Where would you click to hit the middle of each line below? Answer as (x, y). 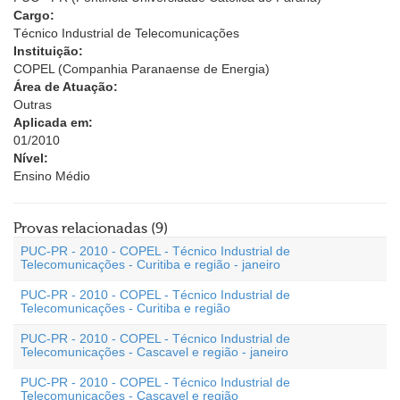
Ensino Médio (52, 176)
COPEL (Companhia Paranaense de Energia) (142, 69)
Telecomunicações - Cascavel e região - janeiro (154, 352)
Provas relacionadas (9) (91, 229)
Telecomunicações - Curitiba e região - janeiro (150, 264)
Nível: (31, 158)
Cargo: (34, 15)
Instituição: (48, 51)
